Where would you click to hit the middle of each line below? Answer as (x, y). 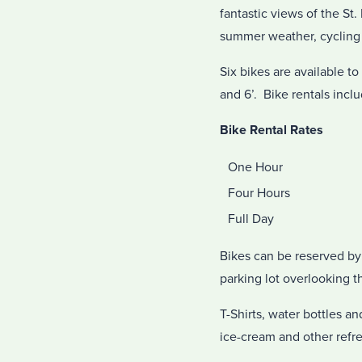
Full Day (251, 219)
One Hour (255, 167)
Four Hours (259, 193)
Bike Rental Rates (271, 130)
